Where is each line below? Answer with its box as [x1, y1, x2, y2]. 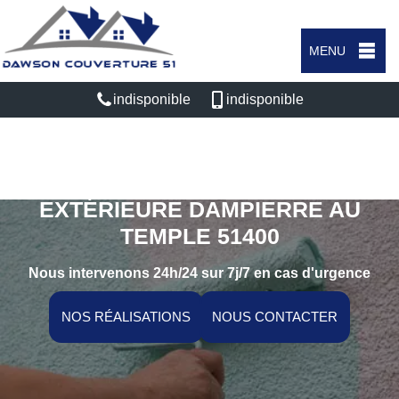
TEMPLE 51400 [119, 224, 280, 248]
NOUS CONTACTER [212, 309, 338, 324]
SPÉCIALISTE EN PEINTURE [47, 170, 352, 195]
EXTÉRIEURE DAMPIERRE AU [38, 197, 361, 222]
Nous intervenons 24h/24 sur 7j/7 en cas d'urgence [28, 265, 370, 281]
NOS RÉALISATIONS [61, 309, 191, 324]
